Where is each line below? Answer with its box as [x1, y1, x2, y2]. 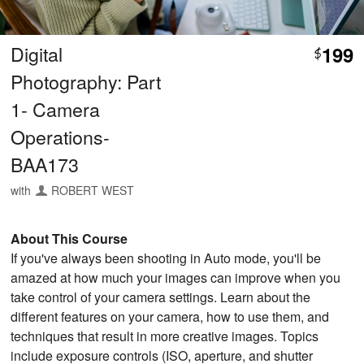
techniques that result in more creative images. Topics [11, 326, 319, 345]
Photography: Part [11, 67, 162, 95]
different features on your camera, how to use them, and [11, 306, 330, 326]
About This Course [11, 228, 128, 248]
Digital [11, 39, 63, 67]
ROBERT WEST [51, 181, 135, 198]
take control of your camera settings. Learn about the [11, 287, 311, 306]
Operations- [11, 122, 110, 150]
